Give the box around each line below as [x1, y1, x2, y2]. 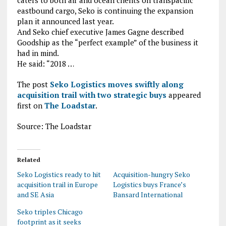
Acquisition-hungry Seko [112, 169, 190, 180]
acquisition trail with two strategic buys [17, 90, 166, 100]
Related [17, 156, 40, 164]
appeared [166, 90, 201, 100]
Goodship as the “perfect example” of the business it [17, 37, 198, 48]
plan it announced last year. [17, 16, 114, 27]
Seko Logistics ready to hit [17, 169, 101, 180]
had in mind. [17, 48, 59, 59]
